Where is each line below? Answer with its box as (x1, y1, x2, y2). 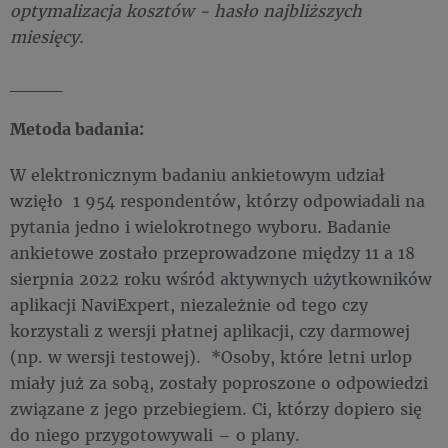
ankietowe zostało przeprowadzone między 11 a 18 (10, 242, 415, 264)
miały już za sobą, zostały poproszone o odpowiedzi (10, 372, 428, 394)
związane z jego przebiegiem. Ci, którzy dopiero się (10, 398, 422, 420)
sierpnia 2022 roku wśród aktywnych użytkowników (10, 268, 432, 290)
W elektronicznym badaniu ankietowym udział (10, 164, 385, 186)
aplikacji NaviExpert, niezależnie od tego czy (10, 294, 368, 316)
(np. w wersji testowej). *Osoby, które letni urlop (10, 346, 412, 368)
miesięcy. (10, 26, 84, 48)
